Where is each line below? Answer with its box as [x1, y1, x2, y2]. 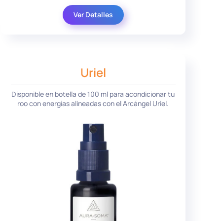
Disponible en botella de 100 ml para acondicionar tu [11, 89, 175, 99]
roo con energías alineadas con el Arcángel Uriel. [17, 99, 169, 109]
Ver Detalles [73, 9, 113, 19]
